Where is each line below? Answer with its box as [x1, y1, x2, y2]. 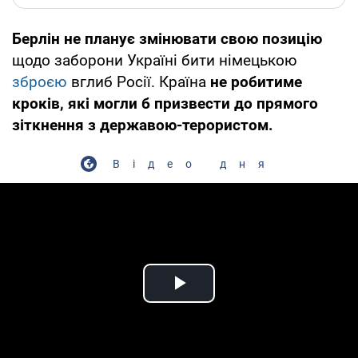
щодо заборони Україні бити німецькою [12, 50, 297, 70]
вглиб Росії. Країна [71, 72, 210, 91]
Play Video [179, 288, 294, 315]
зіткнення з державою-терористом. [12, 115, 273, 134]
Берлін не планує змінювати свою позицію [12, 29, 322, 48]
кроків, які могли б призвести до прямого [12, 93, 318, 113]
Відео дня [113, 157, 277, 170]
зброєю [12, 72, 71, 91]
